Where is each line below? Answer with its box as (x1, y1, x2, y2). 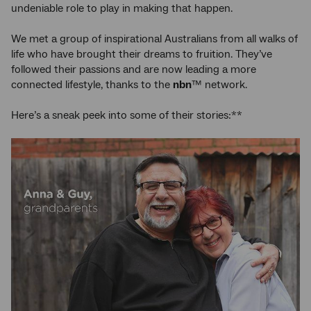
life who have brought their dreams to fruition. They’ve (11, 47, 272, 62)
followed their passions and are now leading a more (11, 62, 256, 77)
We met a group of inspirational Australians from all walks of (11, 32, 298, 47)
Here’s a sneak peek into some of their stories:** (11, 108, 242, 123)
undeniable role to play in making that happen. (11, 1, 233, 16)
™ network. (192, 78, 250, 92)
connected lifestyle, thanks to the (11, 78, 173, 92)
